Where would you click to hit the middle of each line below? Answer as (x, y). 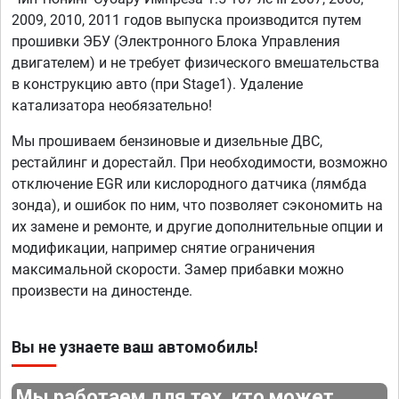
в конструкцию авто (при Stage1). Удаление (157, 85)
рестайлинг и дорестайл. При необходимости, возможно (199, 163)
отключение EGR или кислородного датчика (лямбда (189, 184)
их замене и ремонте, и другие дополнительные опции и (197, 227)
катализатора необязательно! (112, 106)
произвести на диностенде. (102, 291)
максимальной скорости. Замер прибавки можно (178, 270)
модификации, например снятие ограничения (163, 248)
